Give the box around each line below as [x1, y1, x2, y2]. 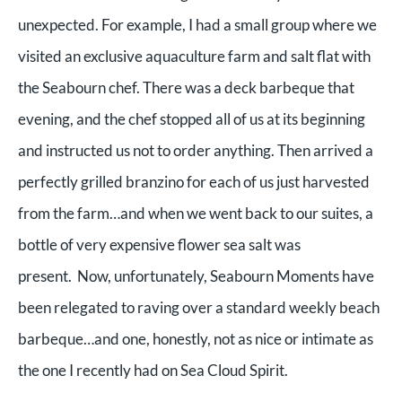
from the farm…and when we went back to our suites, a [18, 203, 373, 223]
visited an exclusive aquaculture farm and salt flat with [18, 46, 371, 66]
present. [18, 266, 77, 285]
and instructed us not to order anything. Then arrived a [18, 140, 373, 160]
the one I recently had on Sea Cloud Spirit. [18, 360, 291, 380]
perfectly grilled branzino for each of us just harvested [18, 171, 370, 191]
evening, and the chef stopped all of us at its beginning [18, 109, 365, 128]
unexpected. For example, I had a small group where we [18, 14, 377, 34]
